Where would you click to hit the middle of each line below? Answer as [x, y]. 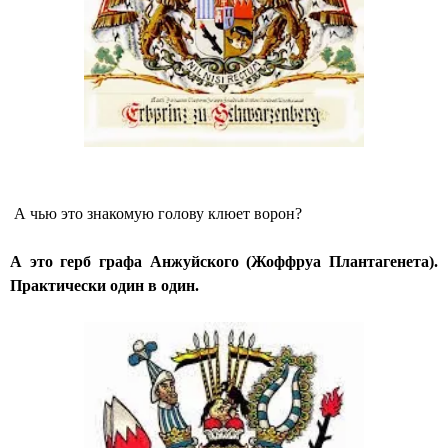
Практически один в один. [104, 286]
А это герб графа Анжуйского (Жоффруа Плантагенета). [224, 262]
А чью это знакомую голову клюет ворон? [156, 214]
